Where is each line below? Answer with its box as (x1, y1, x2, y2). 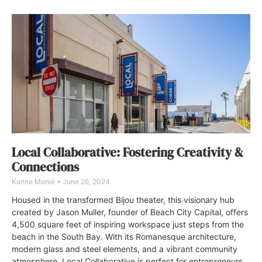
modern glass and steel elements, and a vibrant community (12, 243, 237, 254)
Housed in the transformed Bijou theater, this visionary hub (12, 194, 235, 205)
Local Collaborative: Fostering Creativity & (12, 143, 243, 161)
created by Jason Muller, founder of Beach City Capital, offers (12, 206, 248, 217)
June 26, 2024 (61, 177, 110, 186)
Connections (12, 158, 79, 175)
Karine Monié (12, 177, 57, 186)
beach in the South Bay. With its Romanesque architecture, (12, 231, 236, 242)
